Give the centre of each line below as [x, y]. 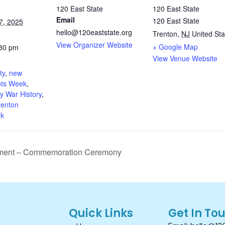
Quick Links [101, 213]
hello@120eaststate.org [94, 32]
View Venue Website [185, 58]
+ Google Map [175, 46]
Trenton [165, 33]
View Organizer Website [94, 44]
